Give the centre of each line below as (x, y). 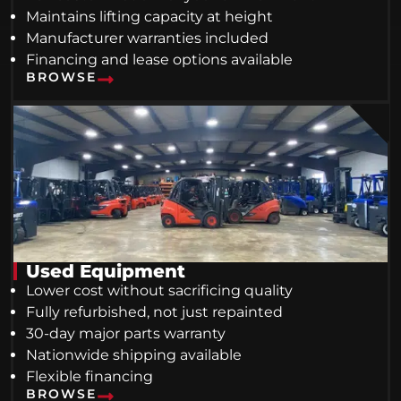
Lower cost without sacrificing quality (159, 290)
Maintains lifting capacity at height (149, 16)
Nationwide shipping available (134, 354)
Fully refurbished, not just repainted (154, 311)
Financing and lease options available (159, 59)
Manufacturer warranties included (147, 38)
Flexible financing (90, 376)
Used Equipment (106, 271)
